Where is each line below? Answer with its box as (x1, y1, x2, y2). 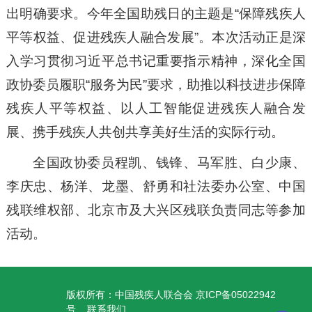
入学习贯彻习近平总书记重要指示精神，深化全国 (6, 54, 306, 68)
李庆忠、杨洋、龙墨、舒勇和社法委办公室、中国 (6, 179, 306, 194)
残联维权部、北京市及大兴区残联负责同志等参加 (6, 203, 306, 217)
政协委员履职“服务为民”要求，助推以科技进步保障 (6, 77, 306, 92)
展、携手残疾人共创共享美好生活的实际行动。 (6, 125, 284, 139)
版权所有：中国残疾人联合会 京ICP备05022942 (66, 289, 276, 300)
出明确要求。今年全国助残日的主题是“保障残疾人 (6, 6, 306, 21)
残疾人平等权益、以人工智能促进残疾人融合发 (6, 101, 306, 116)
